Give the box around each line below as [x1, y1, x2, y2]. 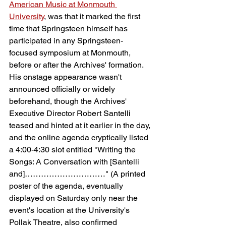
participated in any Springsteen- [9, 36, 123, 45]
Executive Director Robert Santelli [9, 108, 133, 118]
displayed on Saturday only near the [9, 193, 140, 203]
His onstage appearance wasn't [9, 72, 124, 82]
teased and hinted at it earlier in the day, [9, 121, 152, 130]
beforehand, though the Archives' [9, 96, 129, 106]
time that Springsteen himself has [9, 24, 130, 33]
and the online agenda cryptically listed [9, 133, 150, 142]
